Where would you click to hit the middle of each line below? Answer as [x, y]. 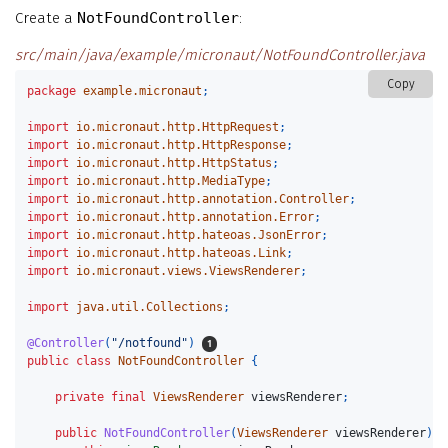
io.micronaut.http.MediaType [171, 181]
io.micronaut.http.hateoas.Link [181, 253]
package [52, 91]
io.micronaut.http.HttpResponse [181, 145]
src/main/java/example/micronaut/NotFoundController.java [220, 55]
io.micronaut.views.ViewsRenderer [188, 271]
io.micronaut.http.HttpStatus [174, 163]
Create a [46, 18]
